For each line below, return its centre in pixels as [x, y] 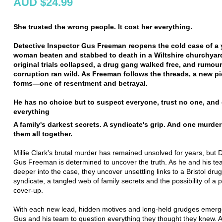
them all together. [43, 134]
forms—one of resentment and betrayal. [81, 83]
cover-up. [28, 190]
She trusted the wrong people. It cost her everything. [103, 27]
